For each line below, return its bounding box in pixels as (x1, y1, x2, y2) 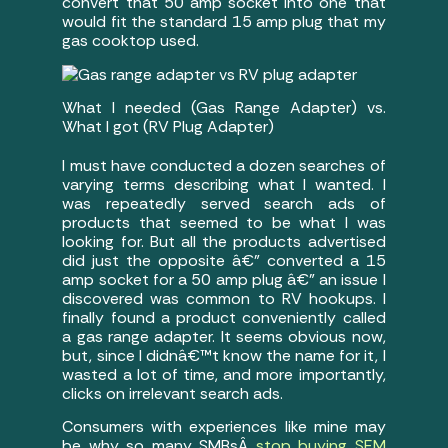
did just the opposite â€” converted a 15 (62, 249, 386, 271)
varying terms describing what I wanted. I (62, 173, 386, 195)
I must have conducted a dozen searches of (62, 154, 386, 176)
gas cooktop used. (62, 30, 200, 52)
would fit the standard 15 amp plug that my (62, 11, 386, 33)
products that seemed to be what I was (62, 211, 386, 233)
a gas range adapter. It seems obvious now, (62, 325, 386, 347)
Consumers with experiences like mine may (62, 416, 386, 438)
